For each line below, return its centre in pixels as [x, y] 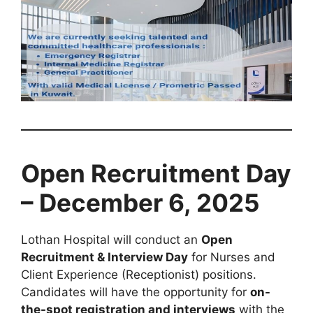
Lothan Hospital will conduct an [111, 240]
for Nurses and [232, 257]
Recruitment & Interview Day [104, 257]
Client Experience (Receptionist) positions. [139, 275]
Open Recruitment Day [156, 174]
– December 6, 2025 [140, 203]
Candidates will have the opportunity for [136, 292]
